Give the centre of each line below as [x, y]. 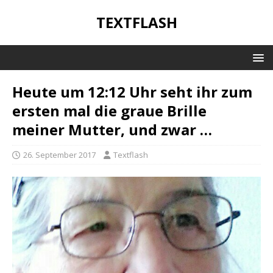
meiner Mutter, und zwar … [112, 129]
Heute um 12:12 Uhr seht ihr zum [132, 92]
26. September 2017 [59, 155]
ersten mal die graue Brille [109, 111]
